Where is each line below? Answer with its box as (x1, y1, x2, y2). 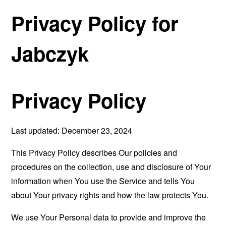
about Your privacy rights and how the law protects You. (11, 189, 209, 201)
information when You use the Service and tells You (11, 175, 195, 187)
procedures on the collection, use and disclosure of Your (11, 161, 211, 173)
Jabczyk (11, 39, 89, 68)
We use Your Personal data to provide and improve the (11, 211, 206, 223)
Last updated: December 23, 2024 (11, 125, 133, 136)
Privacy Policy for (11, 9, 179, 37)
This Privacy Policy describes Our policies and (11, 147, 178, 158)
